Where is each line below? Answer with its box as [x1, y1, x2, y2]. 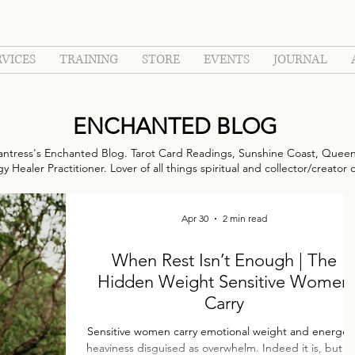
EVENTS [204, 51, 250, 68]
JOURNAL [273, 51, 327, 68]
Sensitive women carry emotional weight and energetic [87, 324, 312, 338]
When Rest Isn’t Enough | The [111, 250, 337, 271]
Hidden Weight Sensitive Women [97, 271, 351, 292]
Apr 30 [181, 212, 208, 224]
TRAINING [59, 51, 118, 68]
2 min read [222, 212, 267, 224]
